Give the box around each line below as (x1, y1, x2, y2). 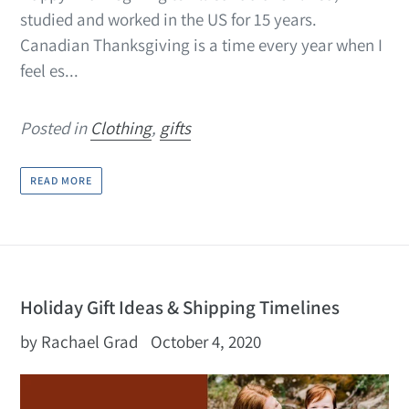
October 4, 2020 (151, 330, 261, 353)
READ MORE (30, 173, 92, 188)
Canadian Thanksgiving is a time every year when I (20, 33, 383, 56)
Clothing (90, 116, 152, 139)
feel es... (20, 58, 79, 81)
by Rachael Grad (20, 330, 138, 353)
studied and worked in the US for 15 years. (20, 7, 317, 30)
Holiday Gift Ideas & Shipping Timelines (20, 295, 340, 320)
